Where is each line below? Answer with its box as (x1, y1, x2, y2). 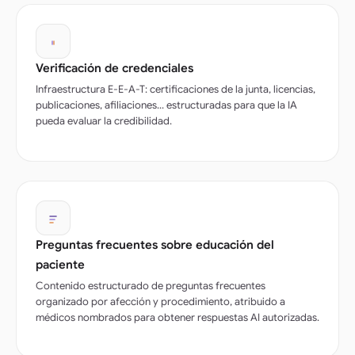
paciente (36, 257, 85, 272)
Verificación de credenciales (36, 60, 193, 75)
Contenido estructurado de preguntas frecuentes (36, 278, 265, 292)
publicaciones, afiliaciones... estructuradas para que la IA (36, 97, 297, 112)
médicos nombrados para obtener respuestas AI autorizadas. (36, 310, 319, 324)
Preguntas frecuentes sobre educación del (36, 237, 274, 252)
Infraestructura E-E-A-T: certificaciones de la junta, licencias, (36, 82, 315, 96)
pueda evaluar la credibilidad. (36, 113, 172, 128)
